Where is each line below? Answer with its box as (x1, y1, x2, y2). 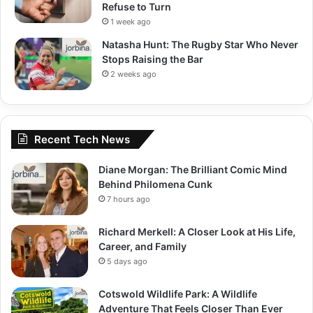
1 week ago (110, 17, 151, 27)
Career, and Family (99, 240, 187, 253)
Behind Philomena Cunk (99, 178, 212, 191)
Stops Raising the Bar (102, 53, 203, 66)
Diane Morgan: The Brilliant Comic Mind (99, 163, 287, 176)
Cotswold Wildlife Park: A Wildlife (99, 288, 257, 300)
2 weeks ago (110, 69, 156, 80)
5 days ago (107, 256, 147, 267)
